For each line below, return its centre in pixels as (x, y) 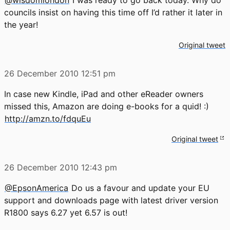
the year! (21, 24)
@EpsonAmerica (36, 188)
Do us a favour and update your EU (139, 188)
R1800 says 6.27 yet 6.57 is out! (66, 212)
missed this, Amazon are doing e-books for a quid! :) (107, 106)
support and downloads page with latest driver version (111, 200)
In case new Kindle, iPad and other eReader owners (104, 94)
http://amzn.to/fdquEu (48, 118)
